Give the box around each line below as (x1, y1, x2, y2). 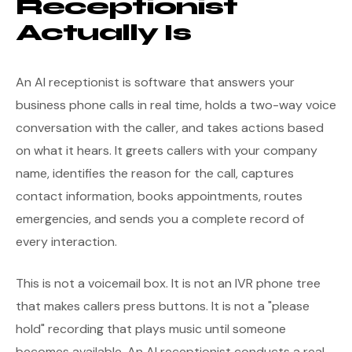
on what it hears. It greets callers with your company (16, 142, 317, 159)
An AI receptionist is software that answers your (16, 74, 295, 90)
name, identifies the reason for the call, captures (16, 165, 294, 181)
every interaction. (16, 233, 117, 250)
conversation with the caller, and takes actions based (16, 119, 324, 136)
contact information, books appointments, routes (16, 188, 302, 204)
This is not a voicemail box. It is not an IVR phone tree (16, 275, 321, 291)
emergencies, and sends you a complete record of (16, 211, 304, 227)
